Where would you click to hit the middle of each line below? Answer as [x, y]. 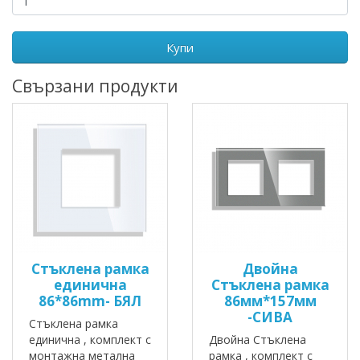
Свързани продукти [95, 86]
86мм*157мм [270, 301]
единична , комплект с [90, 340]
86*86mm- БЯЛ [90, 301]
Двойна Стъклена [258, 340]
